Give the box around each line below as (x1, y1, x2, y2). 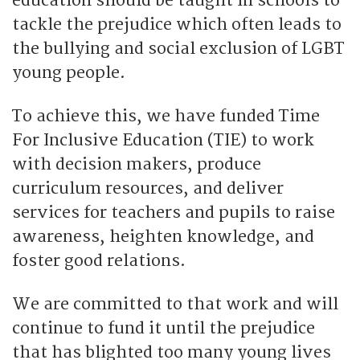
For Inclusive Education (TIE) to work (12, 129, 314, 150)
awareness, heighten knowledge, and (12, 226, 314, 247)
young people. (12, 62, 125, 83)
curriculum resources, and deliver (12, 178, 284, 198)
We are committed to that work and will (12, 293, 338, 314)
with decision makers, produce (12, 153, 261, 174)
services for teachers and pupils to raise (12, 202, 335, 223)
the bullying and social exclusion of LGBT (12, 38, 345, 59)
